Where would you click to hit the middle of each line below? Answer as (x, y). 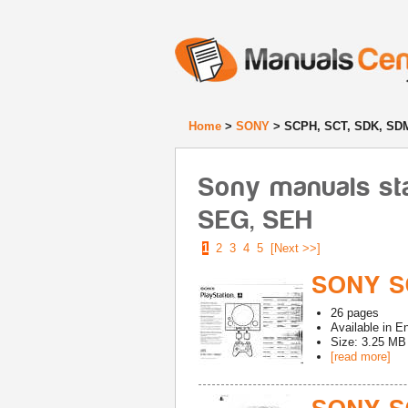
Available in (363, 327)
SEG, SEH (256, 220)
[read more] (361, 357)
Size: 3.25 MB (368, 342)
